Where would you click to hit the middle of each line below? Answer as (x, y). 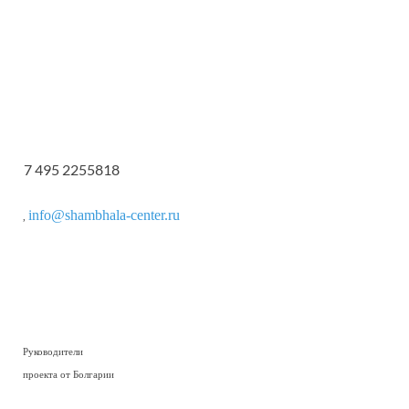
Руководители (53, 352)
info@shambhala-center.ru (104, 215)
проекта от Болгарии (68, 375)
